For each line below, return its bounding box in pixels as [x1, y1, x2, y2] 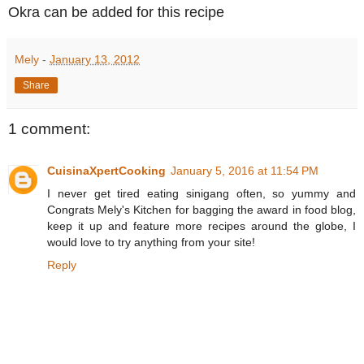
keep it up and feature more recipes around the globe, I [47, 219, 356, 233]
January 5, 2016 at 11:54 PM [171, 164, 318, 178]
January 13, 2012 [50, 52, 140, 66]
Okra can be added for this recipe [8, 3, 224, 20]
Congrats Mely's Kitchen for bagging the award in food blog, [47, 203, 356, 217]
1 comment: [8, 119, 90, 137]
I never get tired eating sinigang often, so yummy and [47, 187, 356, 201]
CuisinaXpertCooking [47, 164, 166, 178]
